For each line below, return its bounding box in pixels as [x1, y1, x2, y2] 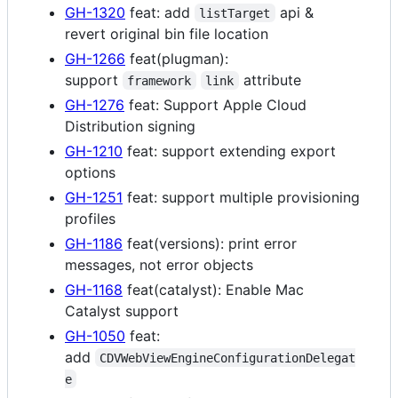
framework [127, 73, 192, 88]
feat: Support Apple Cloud [124, 95, 306, 114]
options [65, 163, 115, 181]
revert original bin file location [65, 24, 268, 43]
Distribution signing [65, 116, 195, 135]
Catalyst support [65, 301, 179, 320]
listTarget [199, 5, 271, 20]
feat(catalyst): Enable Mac [123, 280, 304, 298]
